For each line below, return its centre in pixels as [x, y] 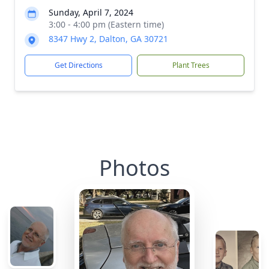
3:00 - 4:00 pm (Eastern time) [106, 24]
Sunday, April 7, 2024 [91, 12]
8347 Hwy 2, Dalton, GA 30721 [108, 39]
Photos [134, 168]
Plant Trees [191, 65]
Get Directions [78, 65]
